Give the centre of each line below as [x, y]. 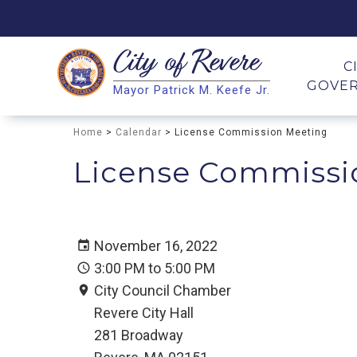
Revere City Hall [144, 312]
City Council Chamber [163, 290]
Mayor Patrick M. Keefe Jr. [192, 90]
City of [153, 65]
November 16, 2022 [156, 245]
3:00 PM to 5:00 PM [155, 268]
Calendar [139, 132]
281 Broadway [139, 335]
